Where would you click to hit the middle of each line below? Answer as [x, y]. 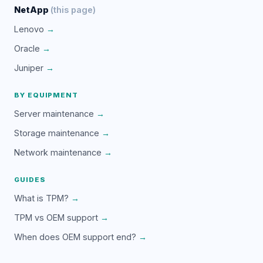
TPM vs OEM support [56, 217]
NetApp [31, 9]
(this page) [73, 9]
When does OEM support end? [75, 237]
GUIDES [30, 179]
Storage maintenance [57, 133]
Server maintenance [54, 113]
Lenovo [29, 29]
